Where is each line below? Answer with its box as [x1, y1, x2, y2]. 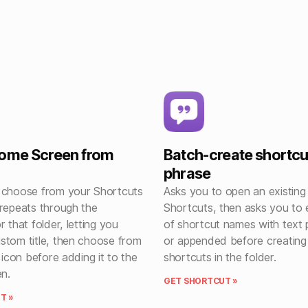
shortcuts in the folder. [164, 250, 276, 265]
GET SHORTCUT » [164, 276, 239, 287]
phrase [164, 164, 211, 183]
